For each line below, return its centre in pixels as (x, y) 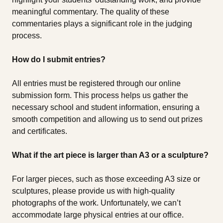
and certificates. (40, 131)
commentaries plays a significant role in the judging (102, 24)
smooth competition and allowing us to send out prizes (107, 119)
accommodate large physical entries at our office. (98, 215)
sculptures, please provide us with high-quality (93, 191)
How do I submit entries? (59, 60)
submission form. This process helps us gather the (100, 96)
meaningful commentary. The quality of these (91, 12)
